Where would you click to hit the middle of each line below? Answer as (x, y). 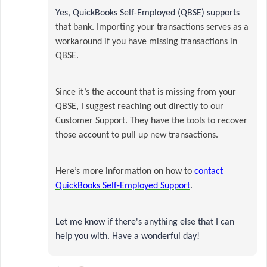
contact (209, 172)
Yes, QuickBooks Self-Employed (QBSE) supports (148, 13)
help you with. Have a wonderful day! (128, 237)
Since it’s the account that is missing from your (146, 92)
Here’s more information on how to (125, 172)
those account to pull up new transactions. (137, 135)
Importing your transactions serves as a (173, 27)
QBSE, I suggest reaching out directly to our (139, 107)
